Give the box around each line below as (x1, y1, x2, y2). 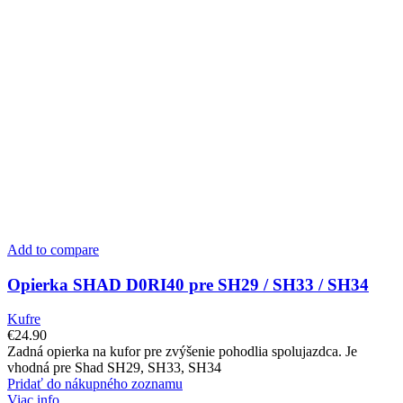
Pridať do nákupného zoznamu (7, 376, 183, 392)
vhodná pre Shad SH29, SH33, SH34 (7, 360, 221, 376)
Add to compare (7, 242, 99, 257)
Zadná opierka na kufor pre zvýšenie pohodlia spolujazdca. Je (7, 344, 357, 360)
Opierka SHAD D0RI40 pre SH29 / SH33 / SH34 (7, 274, 369, 294)
